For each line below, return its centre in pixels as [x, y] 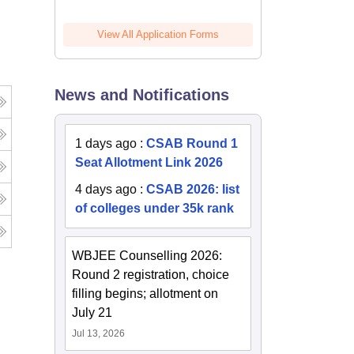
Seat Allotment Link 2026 [149, 163]
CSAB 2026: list [193, 190]
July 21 [92, 313]
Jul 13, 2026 [99, 334]
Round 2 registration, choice [151, 275]
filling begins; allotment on [145, 294]
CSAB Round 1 [192, 144]
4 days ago [106, 190]
